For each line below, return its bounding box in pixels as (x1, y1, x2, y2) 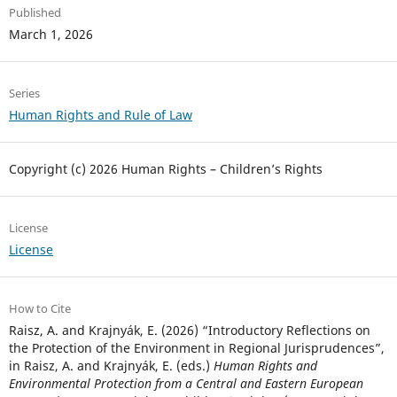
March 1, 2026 (8, 26, 93, 43)
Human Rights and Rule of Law (8, 106, 192, 124)
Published (8, 4, 61, 21)
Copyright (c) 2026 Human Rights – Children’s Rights (8, 160, 323, 178)
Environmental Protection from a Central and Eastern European (8, 375, 363, 393)
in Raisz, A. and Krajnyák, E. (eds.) (8, 357, 214, 375)
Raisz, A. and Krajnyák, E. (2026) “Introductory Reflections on (8, 322, 370, 339)
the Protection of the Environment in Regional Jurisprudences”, (8, 339, 385, 357)
